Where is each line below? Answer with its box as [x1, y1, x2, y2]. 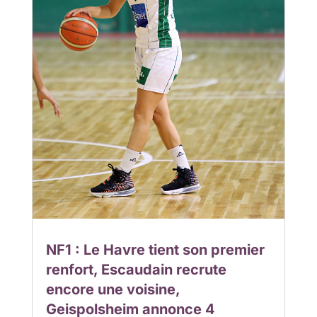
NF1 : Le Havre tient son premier [45, 241, 265, 259]
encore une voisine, [45, 281, 180, 299]
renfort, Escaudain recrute [45, 261, 226, 279]
